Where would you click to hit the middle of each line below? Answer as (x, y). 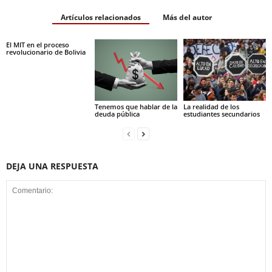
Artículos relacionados (100, 18)
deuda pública (117, 114)
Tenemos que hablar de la (136, 107)
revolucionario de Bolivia (46, 52)
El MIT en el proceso (38, 45)
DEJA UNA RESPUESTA (52, 166)
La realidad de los (211, 107)
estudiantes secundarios (221, 114)
